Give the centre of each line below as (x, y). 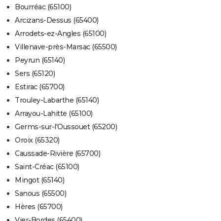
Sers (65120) (35, 74)
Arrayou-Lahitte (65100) (54, 114)
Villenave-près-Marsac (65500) (66, 47)
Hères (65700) (39, 207)
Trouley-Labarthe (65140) (57, 100)
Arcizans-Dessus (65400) (57, 20)
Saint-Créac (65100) (47, 167)
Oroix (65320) (37, 140)
